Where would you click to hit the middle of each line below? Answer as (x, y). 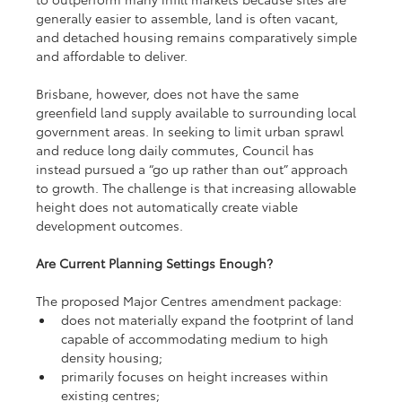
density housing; (112, 357)
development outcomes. (110, 225)
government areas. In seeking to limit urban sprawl (192, 131)
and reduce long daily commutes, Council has (177, 149)
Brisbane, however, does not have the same (170, 93)
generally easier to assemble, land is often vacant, (189, 17)
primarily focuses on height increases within (197, 376)
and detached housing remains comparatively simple (199, 36)
